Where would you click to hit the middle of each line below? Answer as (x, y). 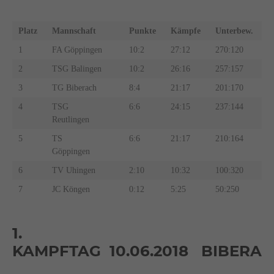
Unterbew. (235, 31)
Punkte (143, 31)
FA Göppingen (77, 50)
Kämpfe (187, 31)
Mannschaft (75, 31)
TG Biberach (74, 87)
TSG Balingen (76, 68)
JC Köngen (71, 189)
